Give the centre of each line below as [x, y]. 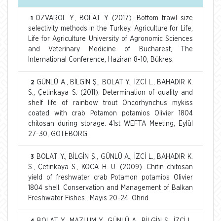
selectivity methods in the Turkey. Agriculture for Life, [110, 28]
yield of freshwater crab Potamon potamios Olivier [110, 177]
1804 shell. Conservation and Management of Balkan [110, 188]
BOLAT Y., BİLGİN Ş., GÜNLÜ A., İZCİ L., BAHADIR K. [115, 157]
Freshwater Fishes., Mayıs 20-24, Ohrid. [89, 198]
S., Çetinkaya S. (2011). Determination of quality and [110, 92]
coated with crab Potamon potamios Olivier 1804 [110, 113]
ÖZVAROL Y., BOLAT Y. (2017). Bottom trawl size [114, 18]
